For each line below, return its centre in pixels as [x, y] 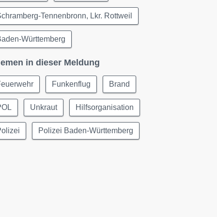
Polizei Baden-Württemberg [86, 131]
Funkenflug [71, 84]
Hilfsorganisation [105, 107]
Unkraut [44, 107]
